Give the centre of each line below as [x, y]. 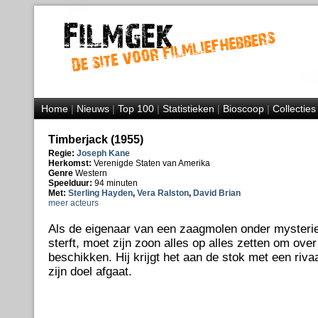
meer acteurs [73, 203]
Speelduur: [71, 183]
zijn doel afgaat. [90, 272]
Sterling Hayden [100, 193]
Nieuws [93, 109]
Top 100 [136, 109]
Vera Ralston [163, 193]
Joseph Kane [103, 153]
